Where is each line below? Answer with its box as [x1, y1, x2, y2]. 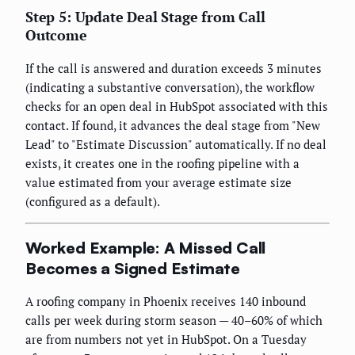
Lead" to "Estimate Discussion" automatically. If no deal [25, 136, 326, 153]
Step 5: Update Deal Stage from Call [25, 7, 265, 27]
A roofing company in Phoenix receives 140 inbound [25, 293, 306, 310]
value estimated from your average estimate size [25, 174, 292, 191]
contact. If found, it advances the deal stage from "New [25, 117, 320, 134]
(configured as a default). [25, 193, 160, 210]
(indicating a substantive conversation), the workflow [25, 79, 315, 96]
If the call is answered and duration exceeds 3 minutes [25, 60, 322, 77]
